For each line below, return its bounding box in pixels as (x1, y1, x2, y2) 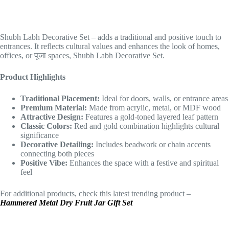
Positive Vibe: (20, 158, 67, 168)
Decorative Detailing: (20, 140, 94, 149)
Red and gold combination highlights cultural (72, 122, 219, 131)
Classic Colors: (20, 122, 72, 131)
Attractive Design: (20, 112, 83, 122)
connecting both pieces (20, 149, 94, 158)
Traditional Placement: (20, 94, 100, 103)
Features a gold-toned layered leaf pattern (83, 112, 218, 122)
